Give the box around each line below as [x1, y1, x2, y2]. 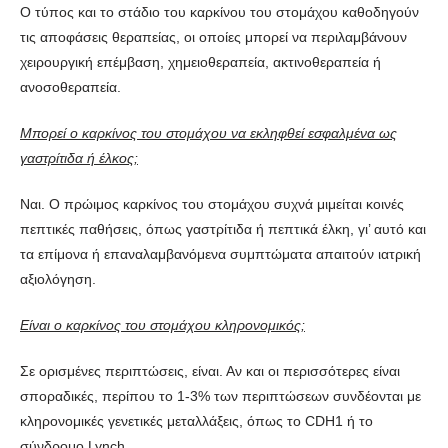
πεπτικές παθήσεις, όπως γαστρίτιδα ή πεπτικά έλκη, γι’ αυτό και [20, 220, 426, 237]
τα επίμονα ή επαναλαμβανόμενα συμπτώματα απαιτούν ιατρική [20, 245, 421, 262]
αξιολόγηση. [20, 270, 96, 287]
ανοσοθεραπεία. [20, 78, 121, 95]
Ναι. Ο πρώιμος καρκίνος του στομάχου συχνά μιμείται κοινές [20, 195, 404, 212]
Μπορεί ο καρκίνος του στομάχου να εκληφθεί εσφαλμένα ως [20, 124, 397, 141]
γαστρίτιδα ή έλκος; [20, 149, 138, 166]
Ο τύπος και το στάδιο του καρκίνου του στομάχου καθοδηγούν [20, 3, 419, 20]
